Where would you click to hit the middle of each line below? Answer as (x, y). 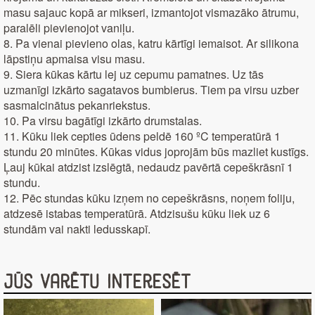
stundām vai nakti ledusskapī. (77, 229)
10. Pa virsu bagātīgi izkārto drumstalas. (103, 121)
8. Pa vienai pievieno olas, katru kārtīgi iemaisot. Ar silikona (151, 44)
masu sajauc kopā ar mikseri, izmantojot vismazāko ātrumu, (151, 13)
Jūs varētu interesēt (97, 283)
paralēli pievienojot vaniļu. (69, 28)
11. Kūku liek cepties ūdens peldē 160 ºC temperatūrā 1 (142, 136)
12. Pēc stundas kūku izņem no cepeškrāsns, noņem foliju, (149, 198)
